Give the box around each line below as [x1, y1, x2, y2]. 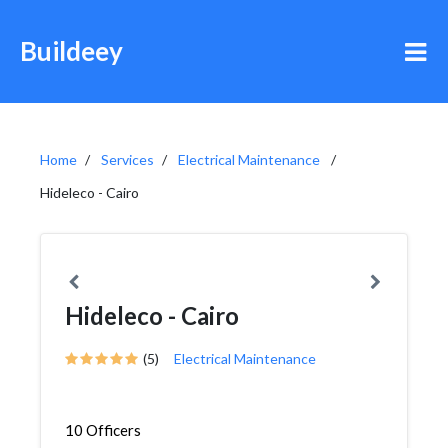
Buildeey [20, 35, 123, 67]
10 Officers [65, 421, 141, 439]
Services [101, 151, 154, 168]
